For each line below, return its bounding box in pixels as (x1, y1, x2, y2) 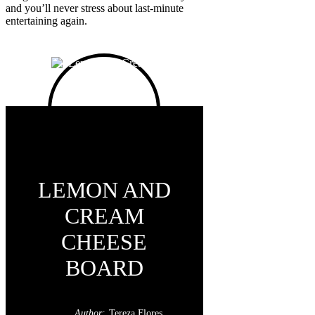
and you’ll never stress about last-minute (6, 2, 184, 15)
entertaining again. (6, 15, 87, 27)
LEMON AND (37, 177, 171, 203)
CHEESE (61, 229, 148, 255)
